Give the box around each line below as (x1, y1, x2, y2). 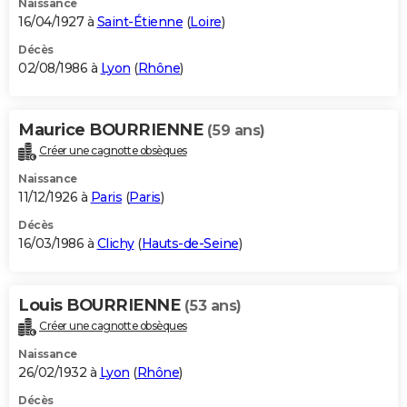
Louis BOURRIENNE (18, 294, 184, 315)
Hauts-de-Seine (141, 234, 239, 252)
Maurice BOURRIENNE (18, 119, 207, 140)
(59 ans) (206, 121, 265, 139)
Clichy (96, 234, 134, 252)
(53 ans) (184, 296, 242, 314)
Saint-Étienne (96, 13, 183, 30)
